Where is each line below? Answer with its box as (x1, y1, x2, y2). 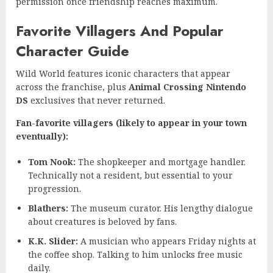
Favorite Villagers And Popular (16, 19, 224, 41)
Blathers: (28, 202, 68, 214)
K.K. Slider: (28, 235, 78, 247)
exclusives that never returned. (28, 94, 165, 106)
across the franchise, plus (16, 80, 129, 93)
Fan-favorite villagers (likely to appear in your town (16, 116, 247, 129)
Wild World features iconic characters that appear (16, 67, 230, 79)
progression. (28, 182, 81, 194)
